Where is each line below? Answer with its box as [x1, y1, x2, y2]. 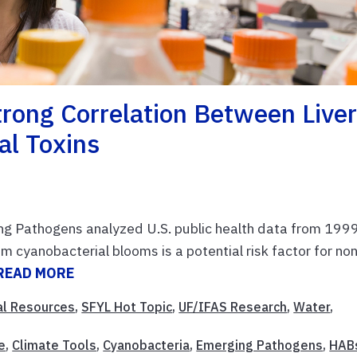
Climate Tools [12, 337, 97, 354]
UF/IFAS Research [178, 299, 288, 316]
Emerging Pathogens [196, 337, 324, 354]
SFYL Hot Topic [81, 299, 173, 316]
